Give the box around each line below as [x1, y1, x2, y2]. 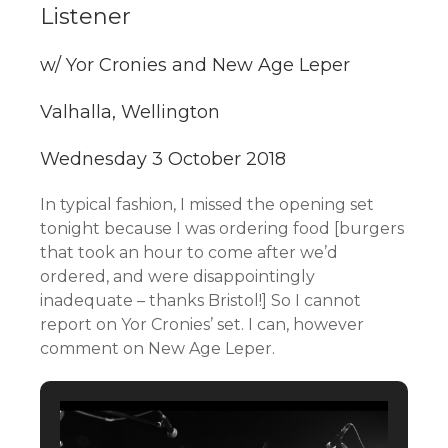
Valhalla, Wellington [40, 101, 220, 124]
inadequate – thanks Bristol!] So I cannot [40, 291, 361, 311]
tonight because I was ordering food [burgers [40, 219, 404, 239]
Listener [40, 3, 131, 31]
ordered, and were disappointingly [40, 267, 315, 287]
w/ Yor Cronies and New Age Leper [40, 54, 350, 77]
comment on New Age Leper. [40, 339, 275, 359]
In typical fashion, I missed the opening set [40, 195, 374, 215]
